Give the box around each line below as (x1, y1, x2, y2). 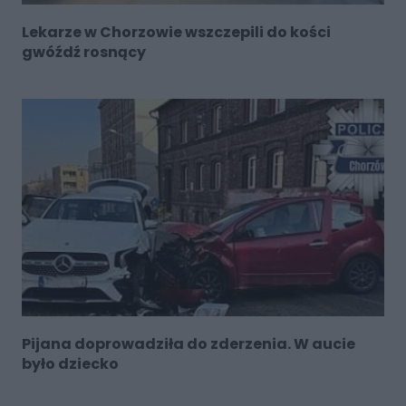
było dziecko (21, 353, 119, 374)
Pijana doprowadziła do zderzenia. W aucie (21, 333, 355, 354)
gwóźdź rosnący (21, 41, 146, 63)
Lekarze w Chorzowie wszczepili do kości (21, 21, 331, 43)
